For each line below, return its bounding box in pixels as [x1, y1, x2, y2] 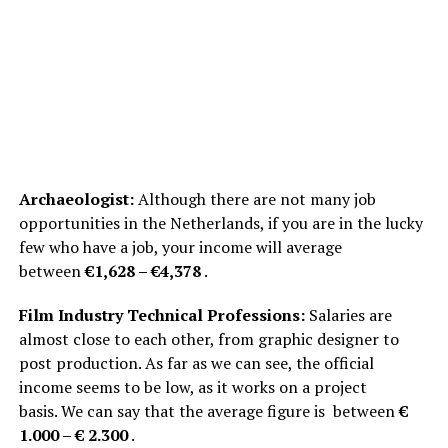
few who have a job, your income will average [18, 235, 342, 258]
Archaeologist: [18, 187, 134, 210]
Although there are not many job [133, 187, 376, 210]
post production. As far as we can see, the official [18, 351, 374, 374]
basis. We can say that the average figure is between [18, 399, 399, 422]
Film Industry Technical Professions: [18, 303, 305, 326]
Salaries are [304, 303, 392, 326]
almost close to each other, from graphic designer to [18, 327, 399, 350]
